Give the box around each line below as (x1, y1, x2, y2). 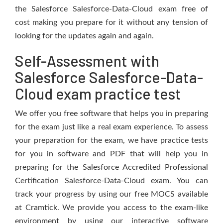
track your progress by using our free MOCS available (15, 190, 208, 198)
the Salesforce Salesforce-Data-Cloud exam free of (15, 5, 208, 13)
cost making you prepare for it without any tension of (15, 18, 208, 26)
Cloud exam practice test (15, 85, 181, 103)
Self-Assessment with (15, 52, 159, 70)
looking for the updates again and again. (15, 32, 154, 40)
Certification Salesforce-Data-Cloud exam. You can (15, 177, 208, 185)
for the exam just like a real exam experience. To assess (15, 123, 208, 131)
